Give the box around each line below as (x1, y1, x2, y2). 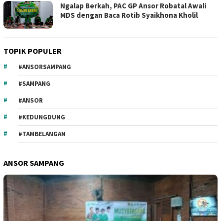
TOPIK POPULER (3, 45, 62, 56)
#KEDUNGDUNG (18, 112, 65, 121)
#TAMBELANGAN (18, 129, 66, 138)
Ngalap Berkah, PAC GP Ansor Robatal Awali (60, 1, 206, 10)
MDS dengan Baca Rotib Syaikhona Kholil (60, 10, 198, 20)
